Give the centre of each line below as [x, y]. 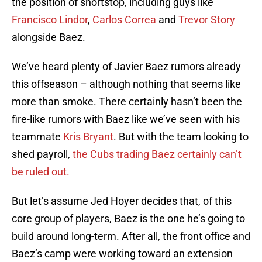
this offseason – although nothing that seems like [126, 84]
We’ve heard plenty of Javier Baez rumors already [126, 67]
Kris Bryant [88, 137]
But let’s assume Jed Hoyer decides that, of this [122, 201]
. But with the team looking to [181, 137]
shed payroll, [42, 154]
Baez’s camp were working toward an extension [122, 254]
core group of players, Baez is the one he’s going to [128, 219]
